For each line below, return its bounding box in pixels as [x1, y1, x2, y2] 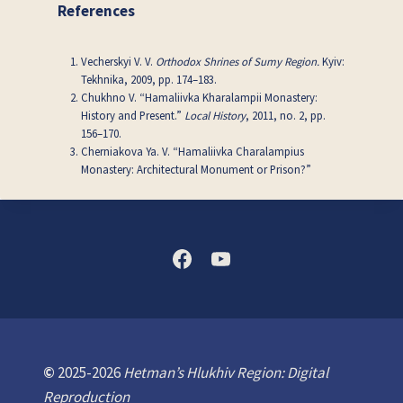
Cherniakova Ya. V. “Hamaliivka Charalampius [80, 143, 304, 158]
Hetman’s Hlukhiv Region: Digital [123, 363, 328, 383]
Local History [184, 107, 246, 122]
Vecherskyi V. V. [80, 53, 156, 68]
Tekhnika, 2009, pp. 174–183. [80, 71, 217, 86]
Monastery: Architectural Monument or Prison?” [80, 161, 311, 176]
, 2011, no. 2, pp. [245, 107, 326, 122]
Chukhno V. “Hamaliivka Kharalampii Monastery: [80, 89, 318, 104]
